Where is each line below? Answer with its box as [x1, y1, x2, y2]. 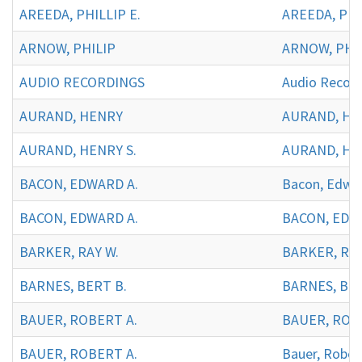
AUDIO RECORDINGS [19, 72, 145, 91]
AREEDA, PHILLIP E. [19, 4, 141, 23]
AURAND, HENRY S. [19, 140, 137, 159]
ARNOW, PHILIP [19, 38, 116, 57]
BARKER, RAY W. [19, 242, 119, 261]
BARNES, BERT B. [19, 276, 127, 295]
